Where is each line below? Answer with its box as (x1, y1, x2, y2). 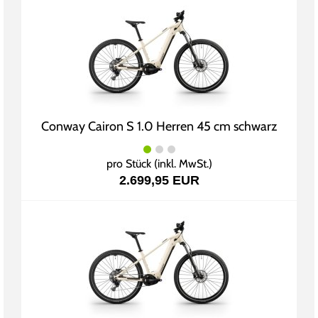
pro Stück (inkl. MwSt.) (106, 157, 212, 171)
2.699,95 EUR (119, 173, 199, 188)
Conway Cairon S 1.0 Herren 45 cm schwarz (41, 119, 277, 135)
